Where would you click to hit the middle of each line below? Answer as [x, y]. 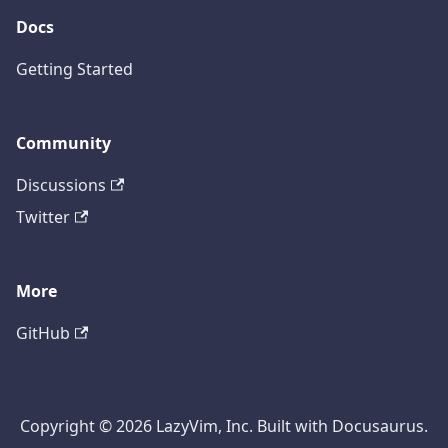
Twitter [43, 217]
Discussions [61, 185]
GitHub [43, 333]
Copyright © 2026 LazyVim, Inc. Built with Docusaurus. [224, 426]
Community [63, 143]
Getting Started [74, 69]
